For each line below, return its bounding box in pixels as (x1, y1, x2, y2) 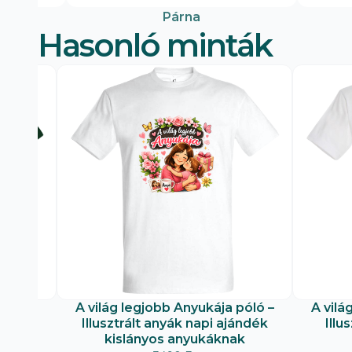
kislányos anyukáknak (104, 332, 245, 347)
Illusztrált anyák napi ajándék (81, 316, 268, 332)
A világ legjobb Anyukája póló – (75, 300, 274, 316)
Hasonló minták (38, 26, 272, 65)
